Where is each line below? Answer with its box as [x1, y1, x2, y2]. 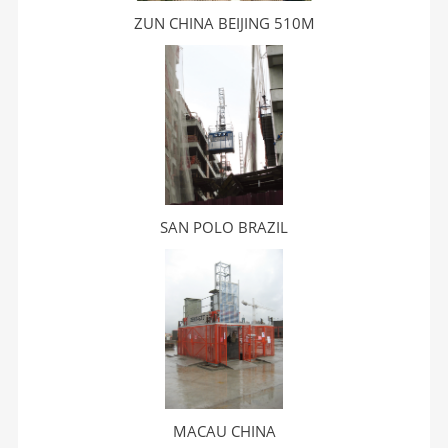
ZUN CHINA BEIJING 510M [133, 13, 315, 33]
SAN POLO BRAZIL [160, 217, 288, 237]
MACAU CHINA [172, 421, 276, 441]
